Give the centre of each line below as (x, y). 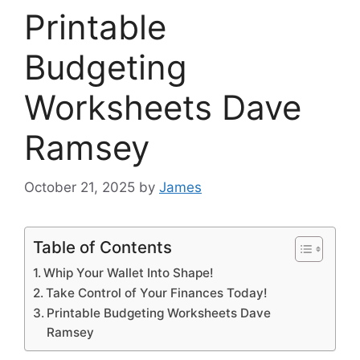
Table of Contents (102, 247)
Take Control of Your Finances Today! (157, 292)
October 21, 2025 (80, 187)
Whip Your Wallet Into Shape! (129, 272)
